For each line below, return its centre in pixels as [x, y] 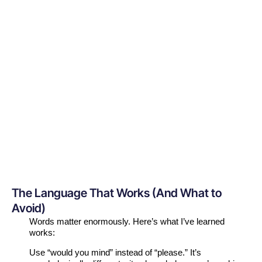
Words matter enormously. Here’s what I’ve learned [127, 222]
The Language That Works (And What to [117, 193]
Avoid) [29, 208]
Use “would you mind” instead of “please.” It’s [115, 253]
